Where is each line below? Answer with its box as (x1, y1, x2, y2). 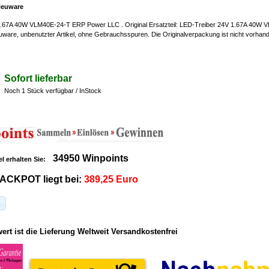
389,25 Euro (84, 174, 138, 185)
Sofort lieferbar (4, 73, 72, 84)
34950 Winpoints (53, 153, 128, 164)
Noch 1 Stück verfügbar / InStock (4, 87, 101, 95)
